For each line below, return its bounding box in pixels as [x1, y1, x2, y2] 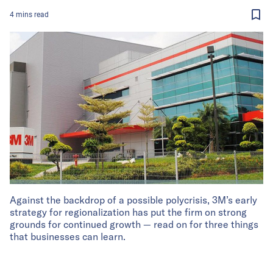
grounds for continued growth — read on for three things [10, 218, 258, 230]
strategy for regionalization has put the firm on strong [10, 205, 247, 218]
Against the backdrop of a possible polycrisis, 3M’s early [10, 193, 257, 206]
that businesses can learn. [10, 230, 126, 243]
